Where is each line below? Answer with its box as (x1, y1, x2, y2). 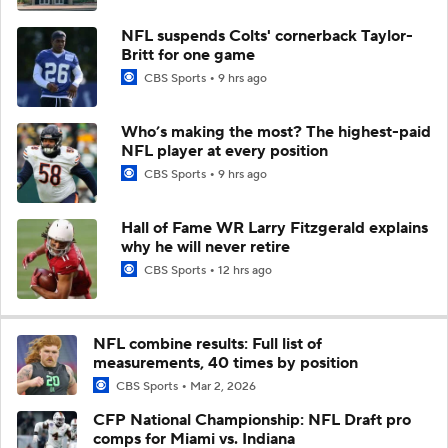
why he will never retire (121, 236, 290, 257)
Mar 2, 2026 (190, 378, 256, 394)
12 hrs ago (218, 262, 272, 278)
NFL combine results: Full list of (93, 333, 322, 354)
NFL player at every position (121, 140, 328, 161)
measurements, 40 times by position (93, 352, 358, 373)
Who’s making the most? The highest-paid (121, 121, 431, 142)
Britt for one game (121, 44, 255, 65)
